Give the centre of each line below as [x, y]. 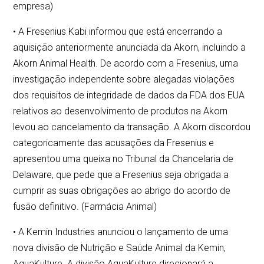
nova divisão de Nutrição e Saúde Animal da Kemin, [120, 248]
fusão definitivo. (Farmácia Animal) [85, 207]
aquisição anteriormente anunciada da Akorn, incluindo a [130, 48]
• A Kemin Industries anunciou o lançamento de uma [121, 232]
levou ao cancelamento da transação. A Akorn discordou [132, 127]
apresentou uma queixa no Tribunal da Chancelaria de [123, 159]
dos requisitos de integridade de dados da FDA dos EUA [129, 95]
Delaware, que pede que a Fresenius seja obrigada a [121, 175]
